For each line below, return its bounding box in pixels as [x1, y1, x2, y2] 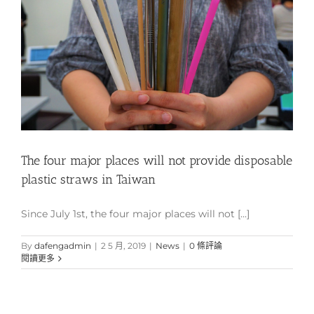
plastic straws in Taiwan [21, 172, 156, 188]
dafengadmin [34, 240, 91, 252]
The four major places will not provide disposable [21, 153, 292, 169]
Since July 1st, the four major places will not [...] [21, 207, 250, 221]
